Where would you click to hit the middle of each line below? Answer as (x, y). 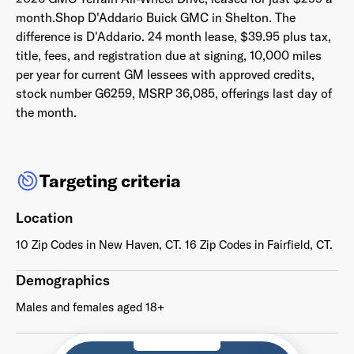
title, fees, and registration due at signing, (131, 55)
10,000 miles (284, 55)
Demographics (63, 280)
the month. (46, 112)
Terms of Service (185, 154)
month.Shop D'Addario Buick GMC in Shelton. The (156, 17)
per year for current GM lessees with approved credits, (165, 74)
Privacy (288, 139)
